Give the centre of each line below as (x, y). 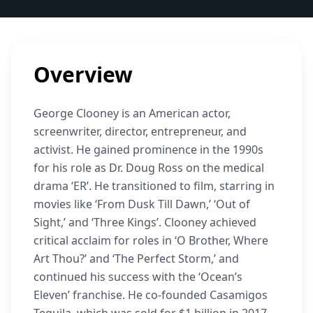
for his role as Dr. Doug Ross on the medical (149, 168)
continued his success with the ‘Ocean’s (138, 277)
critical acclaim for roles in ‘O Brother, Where (151, 240)
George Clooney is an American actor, (132, 113)
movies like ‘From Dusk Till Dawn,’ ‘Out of (142, 204)
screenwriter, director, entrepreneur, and (140, 131)
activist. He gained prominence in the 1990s (148, 150)
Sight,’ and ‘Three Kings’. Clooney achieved (145, 222)
